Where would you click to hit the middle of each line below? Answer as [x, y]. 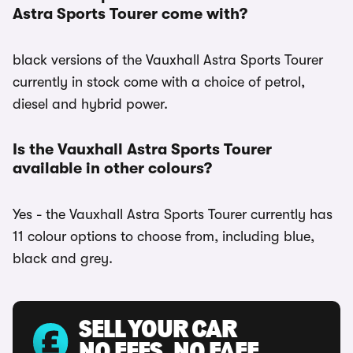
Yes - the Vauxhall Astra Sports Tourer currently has [173, 214]
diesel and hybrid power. [90, 104]
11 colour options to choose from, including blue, [163, 236]
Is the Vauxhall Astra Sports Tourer [142, 149]
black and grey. [63, 258]
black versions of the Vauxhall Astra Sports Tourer [168, 60]
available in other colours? [112, 168]
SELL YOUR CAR [158, 331]
